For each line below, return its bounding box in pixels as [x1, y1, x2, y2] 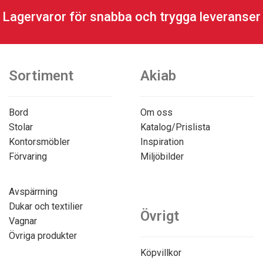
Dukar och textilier [9, 201, 83, 212]
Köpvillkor [140, 247, 181, 258]
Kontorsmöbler [9, 136, 70, 147]
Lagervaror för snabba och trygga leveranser [2, 9, 261, 24]
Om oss [140, 107, 173, 118]
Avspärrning [9, 186, 58, 197]
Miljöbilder [140, 151, 184, 162]
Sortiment [9, 68, 73, 84]
